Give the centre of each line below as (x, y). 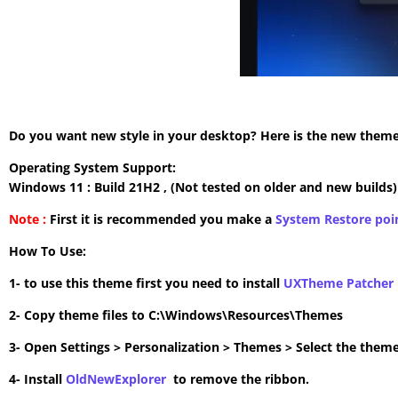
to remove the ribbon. (238, 378)
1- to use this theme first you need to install (146, 283)
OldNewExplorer (116, 378)
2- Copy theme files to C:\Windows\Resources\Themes (176, 314)
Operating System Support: (92, 167)
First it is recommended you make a (161, 219)
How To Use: (48, 251)
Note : (28, 219)
